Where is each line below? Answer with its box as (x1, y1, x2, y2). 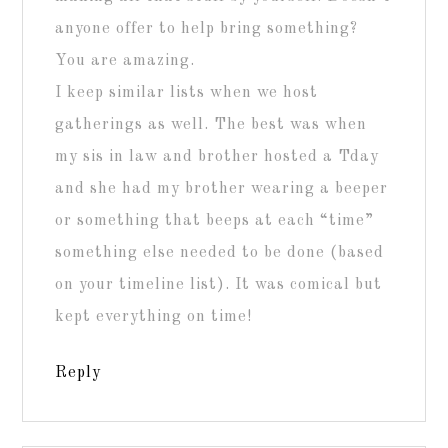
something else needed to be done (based (55, 244, 385, 261)
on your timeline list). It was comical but (55, 276, 383, 293)
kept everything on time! (55, 308, 253, 325)
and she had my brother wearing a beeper (55, 180, 389, 197)
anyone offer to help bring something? (55, 20, 359, 37)
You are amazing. (55, 52, 196, 69)
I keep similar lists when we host (55, 84, 319, 101)
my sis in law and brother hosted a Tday (55, 148, 380, 165)
